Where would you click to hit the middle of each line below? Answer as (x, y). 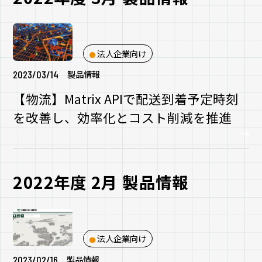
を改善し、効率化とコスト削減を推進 (123, 118)
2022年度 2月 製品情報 (101, 182)
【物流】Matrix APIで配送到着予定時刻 (126, 99)
